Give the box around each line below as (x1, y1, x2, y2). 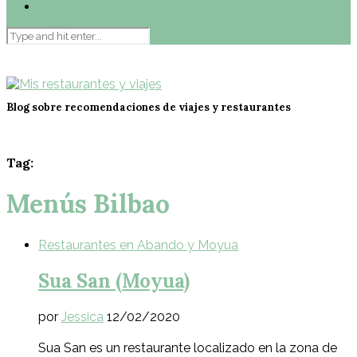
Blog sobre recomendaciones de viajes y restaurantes (6, 100, 291, 115)
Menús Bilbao (6, 187, 170, 221)
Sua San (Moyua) (38, 268, 190, 293)
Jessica (61, 308, 104, 324)
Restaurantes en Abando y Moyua (38, 237, 238, 253)
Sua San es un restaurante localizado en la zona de (38, 339, 337, 355)
